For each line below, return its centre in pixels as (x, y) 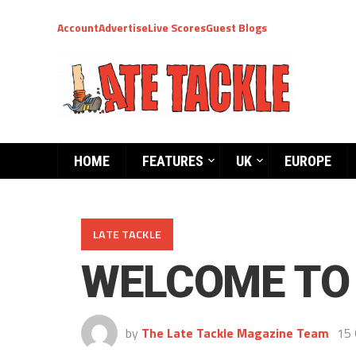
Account (78, 27)
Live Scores (177, 27)
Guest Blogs (236, 27)
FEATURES (173, 161)
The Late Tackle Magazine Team (235, 333)
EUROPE (308, 161)
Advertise (123, 27)
